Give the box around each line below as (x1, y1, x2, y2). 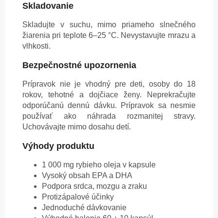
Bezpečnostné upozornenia (22, 60, 136, 71)
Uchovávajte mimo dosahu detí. (22, 123, 131, 131)
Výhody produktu (22, 141, 94, 151)
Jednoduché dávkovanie (42, 203, 127, 212)
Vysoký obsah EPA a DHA (42, 171, 132, 180)
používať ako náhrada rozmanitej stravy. (22, 112, 196, 121)
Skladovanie (22, 1, 73, 11)
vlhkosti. (22, 42, 51, 51)
